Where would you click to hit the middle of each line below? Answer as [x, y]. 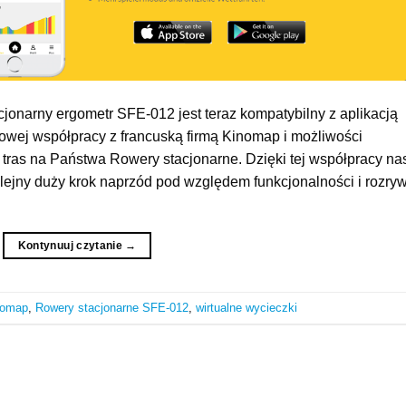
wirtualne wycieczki [246, 307]
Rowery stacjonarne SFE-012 [112, 307]
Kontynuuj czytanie [72, 246]
